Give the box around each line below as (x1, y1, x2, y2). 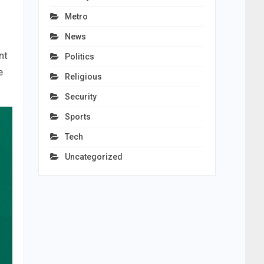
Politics (64, 52, 94, 61)
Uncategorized (64, 152, 123, 161)
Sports (64, 112, 91, 121)
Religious (64, 72, 102, 81)
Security (64, 92, 97, 101)
